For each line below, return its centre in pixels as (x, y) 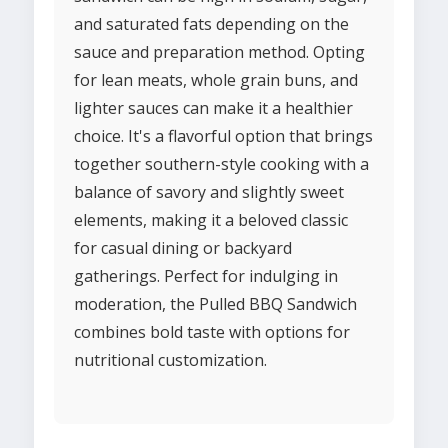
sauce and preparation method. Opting (219, 52)
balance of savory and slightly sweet (209, 192)
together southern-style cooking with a (221, 164)
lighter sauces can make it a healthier (213, 108)
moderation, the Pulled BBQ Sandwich (215, 304)
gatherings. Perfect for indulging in (206, 276)
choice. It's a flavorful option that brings (223, 136)
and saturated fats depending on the (211, 24)
